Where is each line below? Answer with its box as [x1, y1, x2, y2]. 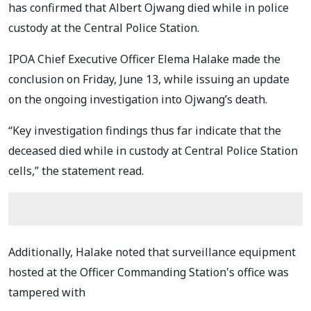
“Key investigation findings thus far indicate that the [8, 123, 281, 139]
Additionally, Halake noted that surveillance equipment [8, 244, 296, 260]
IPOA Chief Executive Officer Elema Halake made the [8, 51, 280, 67]
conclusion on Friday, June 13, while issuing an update [8, 72, 289, 87]
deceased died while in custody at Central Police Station [8, 143, 298, 159]
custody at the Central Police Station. [8, 20, 202, 36]
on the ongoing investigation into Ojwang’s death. [8, 92, 270, 108]
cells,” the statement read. [8, 163, 144, 179]
